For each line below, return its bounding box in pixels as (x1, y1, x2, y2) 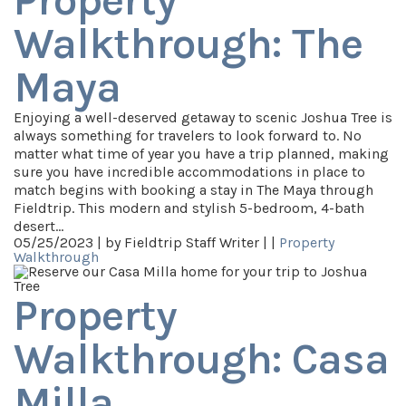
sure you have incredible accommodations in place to (14, 163, 365, 180)
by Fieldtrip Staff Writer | (105, 234, 271, 251)
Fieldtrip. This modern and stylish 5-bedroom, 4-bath (14, 199, 364, 217)
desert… (14, 217, 63, 235)
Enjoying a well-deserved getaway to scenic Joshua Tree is (14, 109, 392, 126)
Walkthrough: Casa (14, 333, 389, 384)
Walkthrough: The (14, 18, 362, 69)
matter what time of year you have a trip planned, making (14, 145, 389, 162)
